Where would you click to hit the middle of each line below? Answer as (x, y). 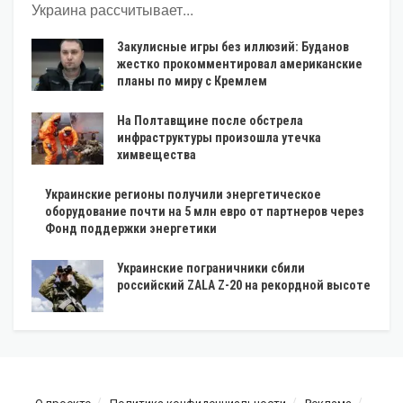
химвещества (157, 155)
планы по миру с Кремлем (192, 81)
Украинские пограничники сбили (211, 269)
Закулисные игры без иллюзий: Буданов (233, 47)
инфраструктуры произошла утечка (219, 138)
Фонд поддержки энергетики (131, 229)
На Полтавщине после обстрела (210, 121)
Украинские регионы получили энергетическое (183, 195)
